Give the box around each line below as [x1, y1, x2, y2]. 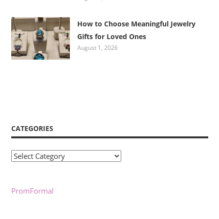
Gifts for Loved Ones [77, 32, 147, 42]
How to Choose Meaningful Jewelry [77, 19, 196, 29]
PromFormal [11, 185, 54, 196]
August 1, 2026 [77, 44, 118, 52]
